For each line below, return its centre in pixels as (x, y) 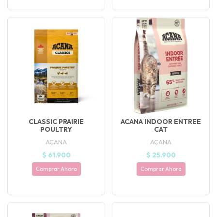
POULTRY (56, 130)
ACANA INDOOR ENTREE (161, 122)
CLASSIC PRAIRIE (56, 122)
